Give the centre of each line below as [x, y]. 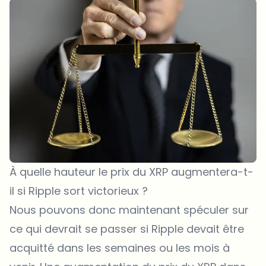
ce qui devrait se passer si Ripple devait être [127, 229]
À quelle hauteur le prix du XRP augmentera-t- [132, 172]
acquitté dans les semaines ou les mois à [120, 248]
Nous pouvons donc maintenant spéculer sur [129, 210]
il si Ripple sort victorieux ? [79, 191]
